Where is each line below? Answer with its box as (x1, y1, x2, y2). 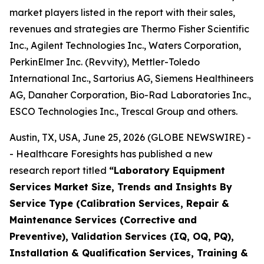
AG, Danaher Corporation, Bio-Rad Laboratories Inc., (9, 89, 251, 101)
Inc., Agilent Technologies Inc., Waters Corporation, (9, 39, 241, 51)
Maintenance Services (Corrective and (9, 214, 197, 226)
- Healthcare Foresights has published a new (9, 148, 213, 160)
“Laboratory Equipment (109, 164, 225, 176)
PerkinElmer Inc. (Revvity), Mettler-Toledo (9, 56, 200, 68)
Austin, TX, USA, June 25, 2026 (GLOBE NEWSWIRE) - (9, 131, 251, 143)
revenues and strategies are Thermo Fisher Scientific (9, 23, 249, 35)
